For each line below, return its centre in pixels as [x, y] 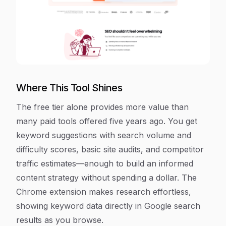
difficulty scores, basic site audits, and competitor [110, 149]
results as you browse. [60, 220]
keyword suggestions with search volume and [104, 135]
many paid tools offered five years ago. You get [107, 121]
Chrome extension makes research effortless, [104, 192]
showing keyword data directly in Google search [108, 206]
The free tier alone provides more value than [102, 107]
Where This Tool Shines [69, 88]
